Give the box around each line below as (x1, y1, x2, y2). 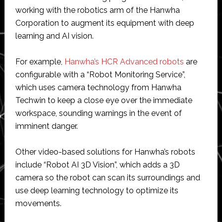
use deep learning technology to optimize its (15, 185, 178, 195)
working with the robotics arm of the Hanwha (15, 5, 180, 15)
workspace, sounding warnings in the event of (15, 108, 182, 118)
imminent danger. (15, 121, 78, 131)
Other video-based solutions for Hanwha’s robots (15, 147, 195, 157)
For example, (15, 56, 64, 66)
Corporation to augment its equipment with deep (15, 18, 194, 28)
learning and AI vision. (15, 31, 94, 41)
